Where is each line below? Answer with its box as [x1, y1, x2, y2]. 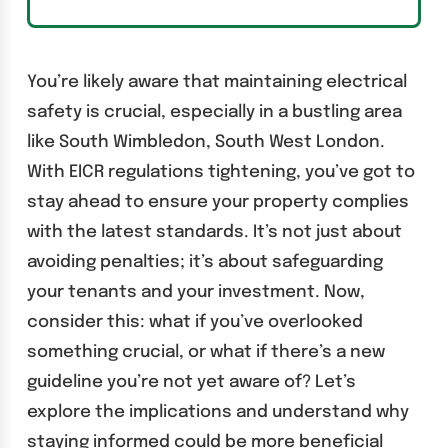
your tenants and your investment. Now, [26, 284, 365, 302]
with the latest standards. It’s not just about [26, 224, 402, 242]
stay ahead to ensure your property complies [26, 194, 409, 212]
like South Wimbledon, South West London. [26, 134, 385, 152]
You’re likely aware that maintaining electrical [26, 74, 407, 92]
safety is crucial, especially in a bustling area [26, 104, 402, 122]
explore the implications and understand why [26, 404, 409, 422]
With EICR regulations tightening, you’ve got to [26, 164, 415, 182]
